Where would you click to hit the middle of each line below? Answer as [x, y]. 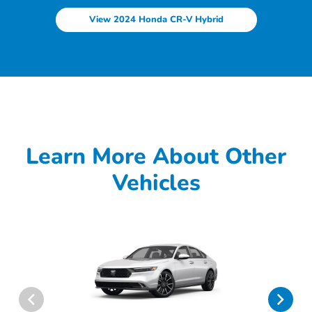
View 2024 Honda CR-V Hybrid [156, 19]
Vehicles [156, 183]
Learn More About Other [156, 156]
